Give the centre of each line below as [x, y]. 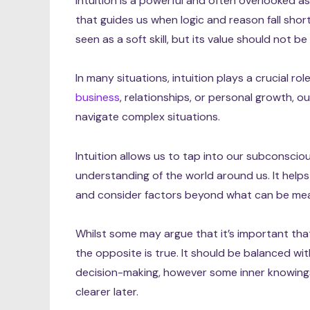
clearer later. [107, 292]
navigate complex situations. [148, 117]
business [98, 98]
